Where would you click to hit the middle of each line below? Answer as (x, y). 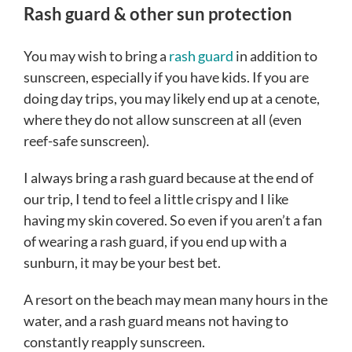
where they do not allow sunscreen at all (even (163, 120)
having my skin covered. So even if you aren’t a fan (173, 220)
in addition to (275, 56)
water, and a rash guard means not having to (156, 321)
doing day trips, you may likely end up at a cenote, (172, 99)
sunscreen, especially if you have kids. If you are (166, 77)
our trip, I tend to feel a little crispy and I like (156, 199)
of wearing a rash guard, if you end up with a (155, 242)
